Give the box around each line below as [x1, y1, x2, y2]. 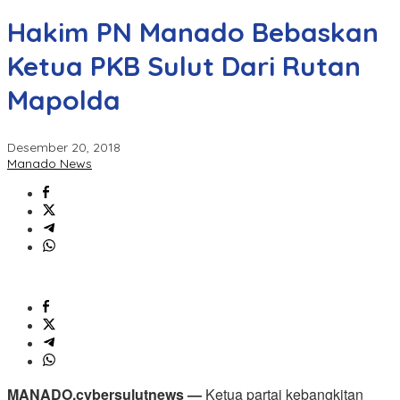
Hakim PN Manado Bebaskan [7, 15, 379, 50]
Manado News [7, 155, 92, 172]
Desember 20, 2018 [7, 139, 121, 156]
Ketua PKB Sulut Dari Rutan [7, 49, 361, 84]
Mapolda [7, 83, 121, 118]
